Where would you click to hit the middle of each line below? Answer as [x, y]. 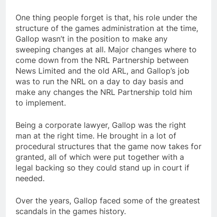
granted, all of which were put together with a [100, 157]
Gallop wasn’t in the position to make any [92, 39]
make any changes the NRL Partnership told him [104, 92]
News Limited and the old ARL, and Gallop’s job [102, 71]
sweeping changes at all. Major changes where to [106, 50]
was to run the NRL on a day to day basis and [100, 82]
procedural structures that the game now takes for [108, 147]
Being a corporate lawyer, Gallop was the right [101, 125]
